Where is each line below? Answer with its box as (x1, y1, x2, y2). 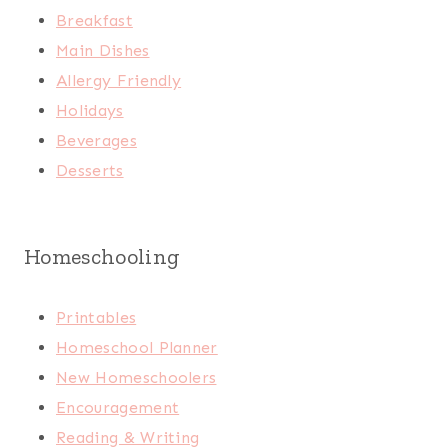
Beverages (56, 131, 137, 151)
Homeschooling (24, 243, 181, 271)
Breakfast (56, 11, 133, 31)
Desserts (56, 161, 124, 181)
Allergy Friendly (56, 71, 182, 91)
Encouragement (56, 398, 180, 418)
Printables (56, 308, 137, 328)
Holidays (56, 101, 124, 121)
